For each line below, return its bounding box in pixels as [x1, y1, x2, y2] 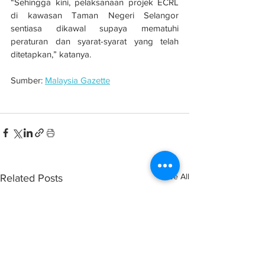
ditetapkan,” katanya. [11, 49, 91, 59]
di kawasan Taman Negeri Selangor [11, 9, 179, 20]
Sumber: [11, 75, 45, 85]
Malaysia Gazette [45, 75, 110, 85]
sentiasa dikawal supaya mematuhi [11, 22, 179, 33]
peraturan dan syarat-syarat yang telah [11, 35, 179, 46]
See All [164, 171, 189, 181]
